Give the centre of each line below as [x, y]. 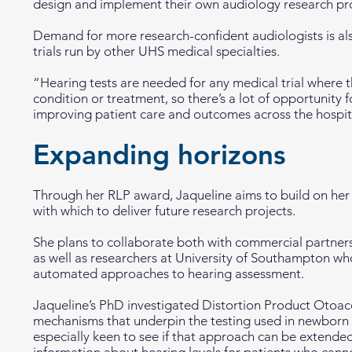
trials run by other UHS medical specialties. [158, 51]
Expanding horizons [159, 154]
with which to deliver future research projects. [166, 211]
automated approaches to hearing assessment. [169, 273]
